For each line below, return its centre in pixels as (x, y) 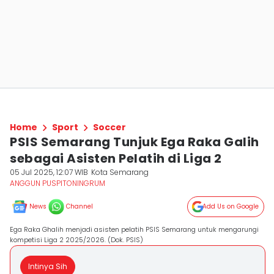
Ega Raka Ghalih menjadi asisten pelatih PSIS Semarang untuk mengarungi (134, 229)
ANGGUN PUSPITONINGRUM (57, 183)
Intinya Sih (48, 266)
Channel (80, 206)
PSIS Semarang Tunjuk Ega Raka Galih (135, 142)
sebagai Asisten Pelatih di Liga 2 (116, 158)
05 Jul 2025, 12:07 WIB (49, 172)
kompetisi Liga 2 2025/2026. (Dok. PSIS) (76, 240)
